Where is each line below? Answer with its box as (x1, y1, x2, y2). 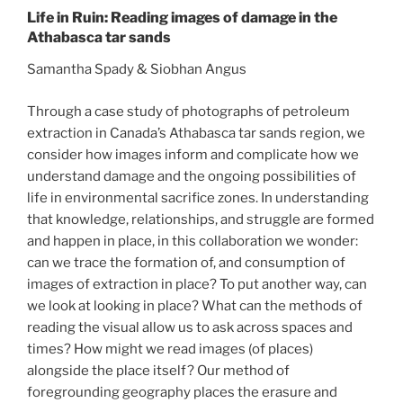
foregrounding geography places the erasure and (27, 383, 337, 400)
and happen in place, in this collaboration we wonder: (27, 232, 358, 249)
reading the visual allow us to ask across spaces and (27, 318, 353, 336)
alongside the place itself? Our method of (27, 362, 290, 379)
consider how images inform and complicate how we (27, 146, 359, 163)
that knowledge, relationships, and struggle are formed (27, 210, 374, 228)
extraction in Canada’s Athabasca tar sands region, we (27, 124, 365, 141)
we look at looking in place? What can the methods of (27, 297, 363, 314)
